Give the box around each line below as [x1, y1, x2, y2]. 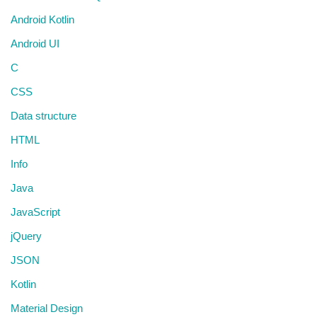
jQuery [11, 230, 42, 242]
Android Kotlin [11, 13, 74, 25]
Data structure [11, 110, 76, 122]
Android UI [11, 38, 59, 50]
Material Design [11, 302, 83, 314]
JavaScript [11, 206, 60, 218]
